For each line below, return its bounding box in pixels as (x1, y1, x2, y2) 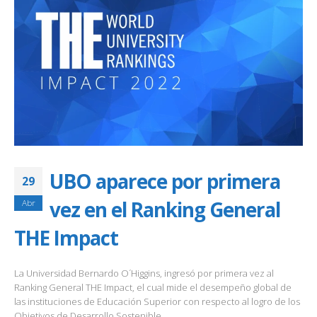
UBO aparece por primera (50, 168, 280, 195)
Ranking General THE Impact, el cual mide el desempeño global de (14, 281, 292, 294)
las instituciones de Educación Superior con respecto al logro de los (14, 295, 300, 309)
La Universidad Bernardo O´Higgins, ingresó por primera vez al (14, 267, 274, 280)
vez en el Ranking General (50, 196, 280, 224)
